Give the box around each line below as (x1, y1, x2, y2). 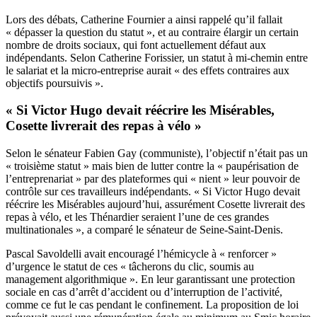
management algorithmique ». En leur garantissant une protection (6, 273, 295, 286)
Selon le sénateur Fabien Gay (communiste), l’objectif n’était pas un (6, 147, 308, 160)
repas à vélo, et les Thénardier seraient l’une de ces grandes (6, 211, 269, 224)
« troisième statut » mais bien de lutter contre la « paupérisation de (6, 160, 299, 173)
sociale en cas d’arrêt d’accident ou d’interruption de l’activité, (6, 286, 282, 299)
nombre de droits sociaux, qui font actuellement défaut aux (6, 38, 266, 51)
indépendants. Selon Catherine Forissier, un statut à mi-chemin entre (6, 51, 308, 64)
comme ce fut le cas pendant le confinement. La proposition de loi (6, 299, 299, 311)
